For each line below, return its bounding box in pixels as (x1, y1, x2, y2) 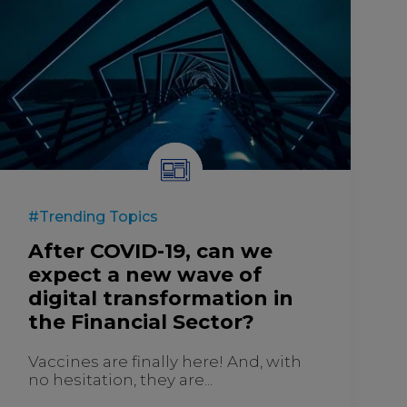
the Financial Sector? (28, 309, 255, 334)
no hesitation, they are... (28, 370, 213, 389)
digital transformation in (28, 285, 294, 311)
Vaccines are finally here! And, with (28, 352, 303, 371)
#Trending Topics (28, 207, 159, 225)
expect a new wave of (28, 262, 263, 287)
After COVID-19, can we (28, 238, 273, 263)
